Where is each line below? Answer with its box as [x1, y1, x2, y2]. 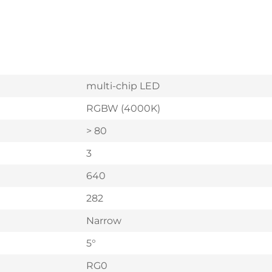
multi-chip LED [86, 80, 160, 92]
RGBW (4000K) [86, 102, 160, 115]
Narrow [86, 214, 121, 227]
